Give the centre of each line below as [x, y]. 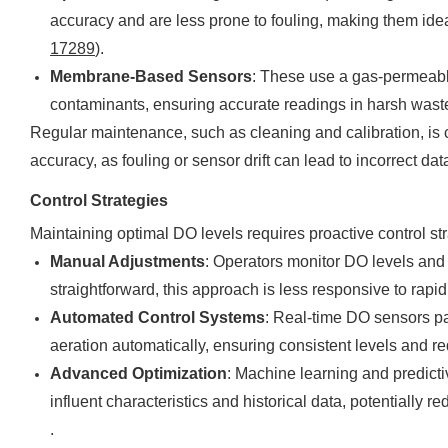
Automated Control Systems [157, 317]
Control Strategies [99, 200]
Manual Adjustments [127, 261]
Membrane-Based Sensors [151, 76]
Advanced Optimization [138, 373]
